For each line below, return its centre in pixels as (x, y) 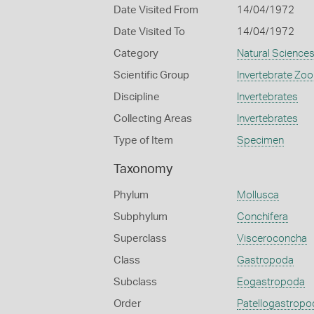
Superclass (140, 239)
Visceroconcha (272, 239)
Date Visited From (156, 10)
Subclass (135, 282)
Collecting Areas (153, 119)
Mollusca (258, 195)
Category (136, 54)
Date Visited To (149, 32)
